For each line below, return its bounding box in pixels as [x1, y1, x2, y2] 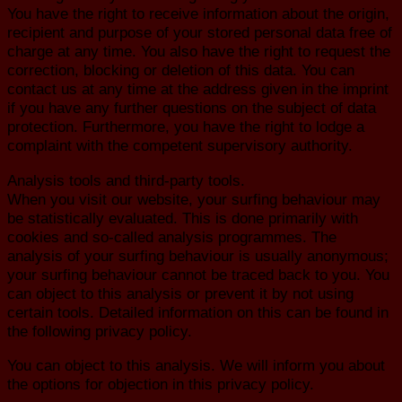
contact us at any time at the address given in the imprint [7, 80, 389, 99]
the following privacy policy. [7, 321, 192, 340]
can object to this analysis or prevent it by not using [7, 284, 354, 302]
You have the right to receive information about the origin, [7, 4, 389, 23]
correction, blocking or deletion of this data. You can [7, 61, 354, 80]
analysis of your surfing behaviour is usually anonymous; [7, 246, 389, 265]
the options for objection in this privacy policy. [7, 375, 314, 394]
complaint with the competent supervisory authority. [7, 136, 353, 155]
